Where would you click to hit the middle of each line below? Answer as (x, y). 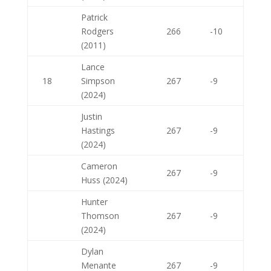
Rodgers (97, 31)
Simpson (98, 81)
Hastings (98, 130)
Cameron (99, 166)
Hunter (94, 202)
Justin (91, 116)
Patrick (94, 17)
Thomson (100, 216)
